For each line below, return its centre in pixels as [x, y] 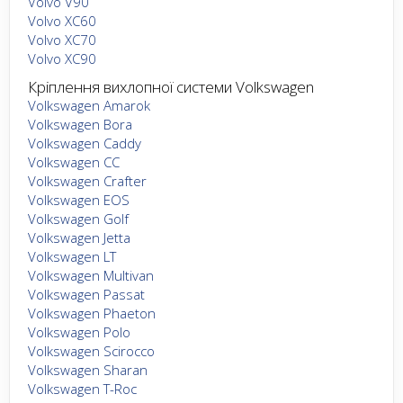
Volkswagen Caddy [85, 143]
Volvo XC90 [62, 58]
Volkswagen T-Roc [82, 388]
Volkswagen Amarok [89, 105]
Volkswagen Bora [80, 124]
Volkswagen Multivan [91, 275]
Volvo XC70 [62, 39]
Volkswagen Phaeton [92, 313]
